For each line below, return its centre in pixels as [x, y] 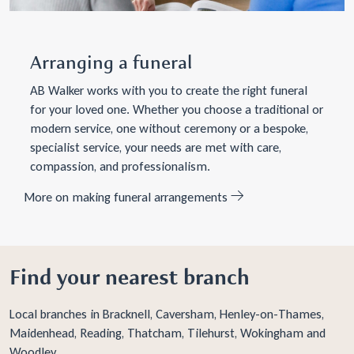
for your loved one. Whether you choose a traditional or [176, 109]
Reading [101, 332]
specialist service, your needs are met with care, [155, 147]
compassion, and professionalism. [120, 166]
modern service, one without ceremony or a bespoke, [169, 128]
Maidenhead [42, 332]
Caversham [185, 313]
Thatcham [154, 332]
